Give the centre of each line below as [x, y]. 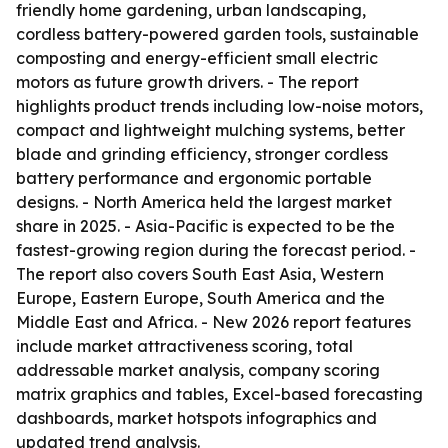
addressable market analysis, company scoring [198, 370]
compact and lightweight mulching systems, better [210, 130]
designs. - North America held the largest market [204, 202]
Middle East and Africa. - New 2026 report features [213, 322]
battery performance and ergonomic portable [194, 178]
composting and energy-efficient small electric [197, 58]
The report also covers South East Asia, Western [200, 274]
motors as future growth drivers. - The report [187, 82]
